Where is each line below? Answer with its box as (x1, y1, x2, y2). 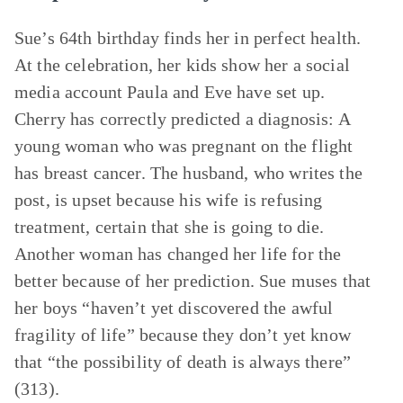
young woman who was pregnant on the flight (14, 136, 354, 156)
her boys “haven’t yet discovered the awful (14, 298, 334, 318)
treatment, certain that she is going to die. (14, 217, 325, 237)
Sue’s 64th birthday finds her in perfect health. (14, 28, 362, 48)
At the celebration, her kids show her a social (14, 55, 350, 75)
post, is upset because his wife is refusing (14, 190, 323, 210)
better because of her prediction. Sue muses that (14, 271, 372, 291)
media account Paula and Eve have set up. (14, 82, 325, 102)
